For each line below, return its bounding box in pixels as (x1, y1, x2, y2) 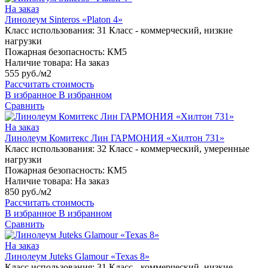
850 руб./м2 (5, 187, 51, 197)
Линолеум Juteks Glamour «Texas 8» (5, 251, 150, 262)
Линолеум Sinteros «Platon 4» (5, 14, 123, 25)
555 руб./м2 (5, 68, 51, 79)
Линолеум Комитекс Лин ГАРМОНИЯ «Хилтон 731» (5, 133, 224, 144)
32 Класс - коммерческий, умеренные (97, 144, 249, 154)
